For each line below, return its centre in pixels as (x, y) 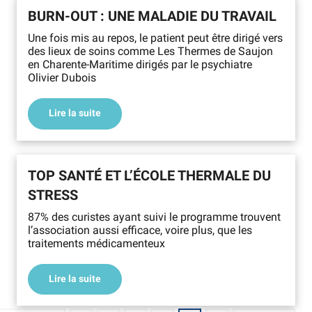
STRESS (53, 195)
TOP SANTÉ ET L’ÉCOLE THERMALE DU (149, 175)
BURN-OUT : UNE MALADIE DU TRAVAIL (152, 16)
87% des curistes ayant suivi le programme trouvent (154, 217)
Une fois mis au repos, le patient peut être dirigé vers (155, 38)
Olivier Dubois (62, 77)
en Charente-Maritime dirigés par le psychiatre (140, 64)
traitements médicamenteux (96, 243)
